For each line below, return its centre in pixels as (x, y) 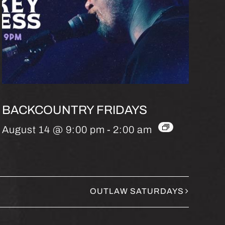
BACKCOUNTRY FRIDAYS (75, 110)
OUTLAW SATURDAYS (137, 191)
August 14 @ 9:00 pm (53, 130)
